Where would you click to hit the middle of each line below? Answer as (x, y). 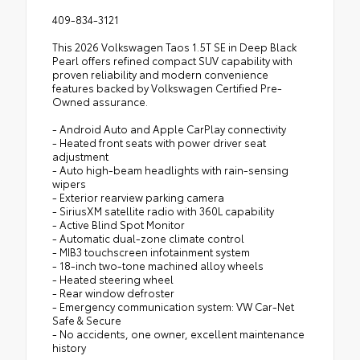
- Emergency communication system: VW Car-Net (173, 306)
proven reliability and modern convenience (160, 74)
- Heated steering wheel (113, 278)
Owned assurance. (100, 101)
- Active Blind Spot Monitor (119, 224)
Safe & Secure (87, 319)
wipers (69, 183)
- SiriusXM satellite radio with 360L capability (163, 210)
